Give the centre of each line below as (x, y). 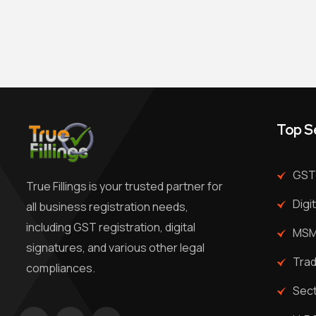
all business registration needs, (107, 207)
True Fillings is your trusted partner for (124, 187)
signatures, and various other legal (115, 248)
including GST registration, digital (111, 227)
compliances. (61, 268)
